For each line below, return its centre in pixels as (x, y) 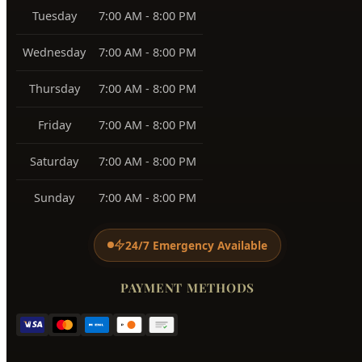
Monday (54, 125)
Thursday (54, 234)
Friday (54, 271)
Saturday (54, 307)
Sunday (54, 343)
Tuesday (54, 162)
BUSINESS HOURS (187, 82)
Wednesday (54, 198)
